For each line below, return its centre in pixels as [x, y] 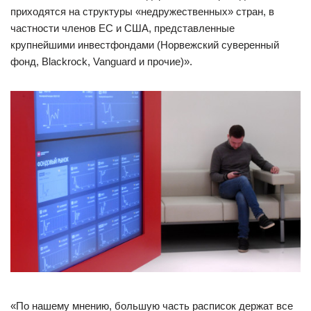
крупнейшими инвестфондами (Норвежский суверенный [145, 45]
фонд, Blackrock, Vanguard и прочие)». [101, 62]
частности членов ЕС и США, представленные [123, 28]
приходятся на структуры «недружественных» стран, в [142, 12]
